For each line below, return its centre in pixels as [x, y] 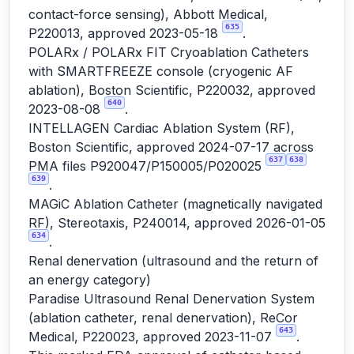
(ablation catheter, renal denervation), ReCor [163, 318]
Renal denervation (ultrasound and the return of [173, 261]
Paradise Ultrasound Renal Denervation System [171, 299]
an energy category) [90, 280]
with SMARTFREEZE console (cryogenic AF [161, 71]
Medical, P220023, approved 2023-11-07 [152, 337]
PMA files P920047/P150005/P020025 [147, 166]
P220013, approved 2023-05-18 [125, 33]
